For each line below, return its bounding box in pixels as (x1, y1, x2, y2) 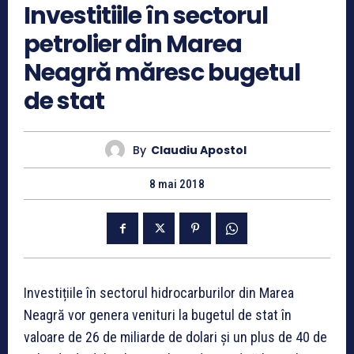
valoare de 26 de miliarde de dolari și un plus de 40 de (24, 329, 327, 346)
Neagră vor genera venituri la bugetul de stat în (24, 307, 292, 324)
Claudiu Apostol (151, 141, 247, 158)
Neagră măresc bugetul (24, 56, 300, 90)
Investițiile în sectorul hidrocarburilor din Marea (24, 284, 294, 302)
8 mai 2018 (149, 177, 205, 192)
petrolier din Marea (24, 28, 242, 62)
